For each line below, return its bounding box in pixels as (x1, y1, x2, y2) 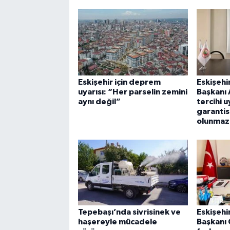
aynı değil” (78, 98, 121, 106)
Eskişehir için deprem (78, 78, 161, 87)
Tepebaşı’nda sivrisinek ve (78, 208, 181, 217)
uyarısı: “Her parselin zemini (78, 88, 187, 97)
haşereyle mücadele (78, 218, 157, 226)
